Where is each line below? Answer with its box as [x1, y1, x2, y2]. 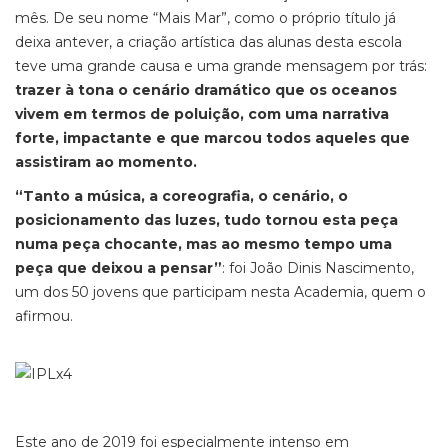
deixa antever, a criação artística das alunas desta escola [15, 33, 402, 51]
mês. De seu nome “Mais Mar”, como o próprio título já [15, 9, 396, 27]
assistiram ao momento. [15, 153, 197, 171]
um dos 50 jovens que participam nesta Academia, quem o [15, 283, 426, 301]
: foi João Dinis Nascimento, [222, 259, 414, 277]
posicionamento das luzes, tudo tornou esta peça [15, 211, 398, 229]
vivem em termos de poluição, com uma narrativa [15, 105, 389, 123]
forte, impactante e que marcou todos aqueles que [15, 129, 410, 147]
